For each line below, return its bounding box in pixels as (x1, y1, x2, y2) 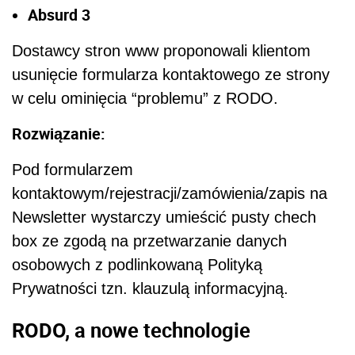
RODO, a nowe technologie (12, 315, 250, 343)
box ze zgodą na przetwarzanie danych (12, 232, 287, 250)
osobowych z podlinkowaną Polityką (12, 256, 262, 274)
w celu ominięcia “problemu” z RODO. (12, 90, 278, 108)
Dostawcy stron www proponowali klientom (12, 42, 311, 60)
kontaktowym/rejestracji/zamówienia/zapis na (12, 185, 327, 203)
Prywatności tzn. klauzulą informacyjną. (12, 280, 288, 298)
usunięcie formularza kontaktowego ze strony (12, 66, 330, 84)
